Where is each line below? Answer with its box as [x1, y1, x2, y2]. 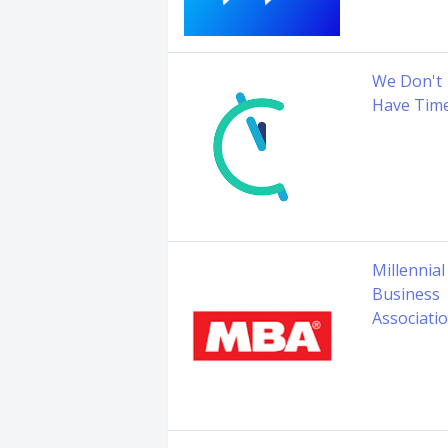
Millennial [372, 259, 445, 281]
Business [372, 283, 440, 305]
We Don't [372, 70, 442, 92]
